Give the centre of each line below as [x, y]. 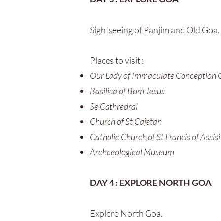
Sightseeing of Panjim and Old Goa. [155, 30]
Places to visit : [117, 60]
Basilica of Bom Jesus [127, 91]
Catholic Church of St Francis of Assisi [155, 137]
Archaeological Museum [132, 152]
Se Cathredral [114, 106]
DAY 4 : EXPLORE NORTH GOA [151, 183]
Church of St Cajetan [126, 121]
